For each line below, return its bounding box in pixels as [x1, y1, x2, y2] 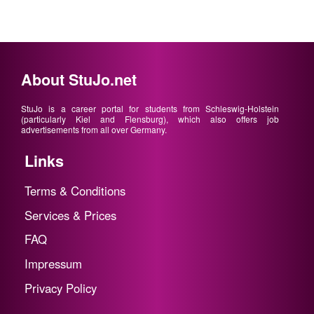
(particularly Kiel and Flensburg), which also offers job [21, 112, 279, 125]
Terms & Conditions [25, 182, 125, 199]
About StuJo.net [21, 68, 137, 90]
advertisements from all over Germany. [21, 123, 167, 135]
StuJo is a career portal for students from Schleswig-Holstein [21, 102, 279, 114]
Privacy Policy [25, 279, 97, 296]
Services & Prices [25, 206, 116, 224]
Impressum [25, 255, 82, 273]
